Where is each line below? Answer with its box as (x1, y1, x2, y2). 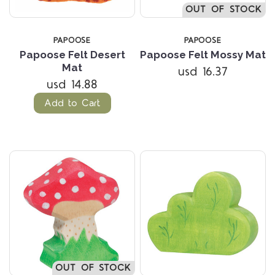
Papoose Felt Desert (19, 48, 125, 61)
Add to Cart (44, 96, 101, 110)
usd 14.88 (47, 76, 98, 93)
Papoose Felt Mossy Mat (139, 48, 266, 61)
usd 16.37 (177, 63, 228, 80)
